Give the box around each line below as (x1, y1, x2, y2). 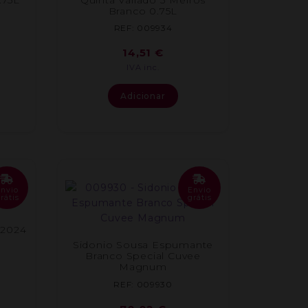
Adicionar (120, 91, 166, 102)
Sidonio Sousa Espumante (72, 239, 214, 252)
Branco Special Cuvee (85, 250, 201, 263)
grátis (187, 192, 212, 202)
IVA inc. (126, 63, 159, 73)
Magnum (119, 261, 167, 274)
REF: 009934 (113, 23, 173, 34)
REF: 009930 (113, 278, 173, 289)
